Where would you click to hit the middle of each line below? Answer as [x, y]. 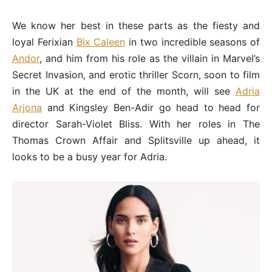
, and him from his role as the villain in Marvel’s [150, 59]
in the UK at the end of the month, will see [124, 91]
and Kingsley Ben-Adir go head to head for [151, 108]
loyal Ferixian [44, 42]
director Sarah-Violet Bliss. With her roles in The [136, 124]
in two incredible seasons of [192, 42]
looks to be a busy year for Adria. [90, 157]
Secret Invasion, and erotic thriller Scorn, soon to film [136, 75]
